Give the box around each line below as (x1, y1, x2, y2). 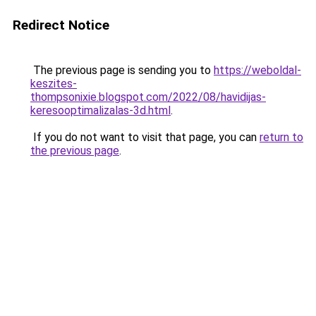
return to (260, 130, 303, 144)
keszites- (30, 77, 77, 90)
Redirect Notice (13, 17, 109, 33)
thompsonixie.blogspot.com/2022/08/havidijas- (30, 90, 266, 104)
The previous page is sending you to (30, 63, 214, 77)
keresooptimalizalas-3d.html (30, 104, 171, 117)
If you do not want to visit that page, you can (30, 130, 260, 144)
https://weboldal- (214, 63, 301, 77)
